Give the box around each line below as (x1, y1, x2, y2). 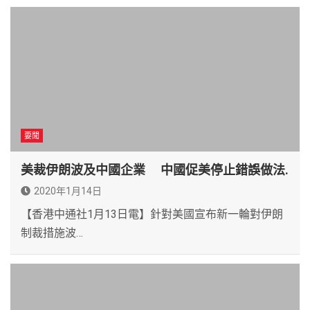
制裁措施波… (21, 226, 83, 239)
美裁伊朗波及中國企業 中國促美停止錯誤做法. (21, 162, 289, 177)
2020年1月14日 (34, 185, 102, 197)
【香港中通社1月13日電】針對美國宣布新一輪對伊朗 (21, 207, 283, 221)
